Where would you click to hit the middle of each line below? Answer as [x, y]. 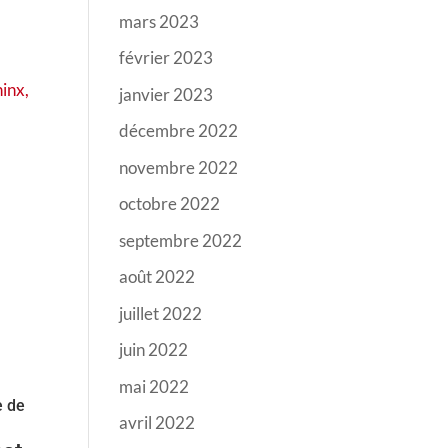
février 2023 [166, 57]
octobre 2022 [170, 203]
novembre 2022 [179, 167]
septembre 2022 [181, 240]
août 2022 [157, 276]
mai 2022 [154, 386]
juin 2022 [154, 349]
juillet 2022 [161, 313]
